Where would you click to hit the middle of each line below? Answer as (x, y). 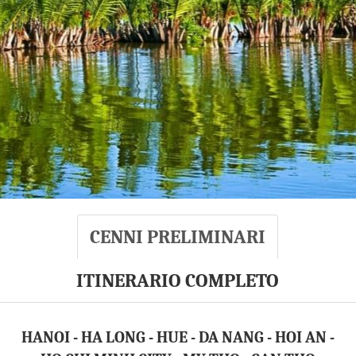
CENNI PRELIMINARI (177, 237)
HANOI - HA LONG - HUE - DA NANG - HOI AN (176, 337)
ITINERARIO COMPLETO (177, 281)
